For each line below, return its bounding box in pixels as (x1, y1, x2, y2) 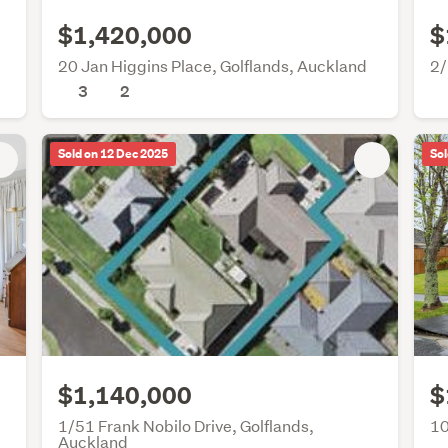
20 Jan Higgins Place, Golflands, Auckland (57, 54, 367, 76)
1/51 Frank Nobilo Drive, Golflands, (57, 415, 314, 437)
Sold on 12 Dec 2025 (57, 144, 168, 163)
